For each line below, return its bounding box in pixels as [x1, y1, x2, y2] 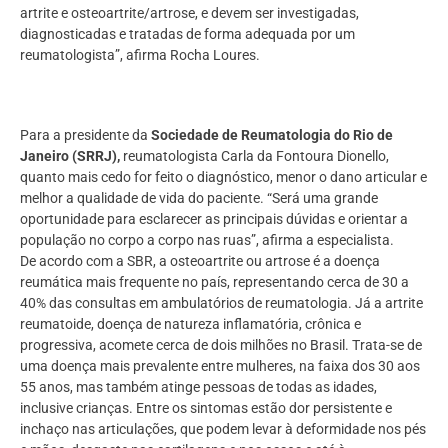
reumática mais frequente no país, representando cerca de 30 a [20, 274, 409, 291]
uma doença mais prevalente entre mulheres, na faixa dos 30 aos [20, 358, 420, 375]
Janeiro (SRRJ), [20, 148, 120, 165]
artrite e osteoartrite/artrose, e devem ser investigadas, [20, 4, 359, 21]
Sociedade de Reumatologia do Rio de [151, 127, 393, 144]
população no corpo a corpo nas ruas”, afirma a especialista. [20, 232, 394, 249]
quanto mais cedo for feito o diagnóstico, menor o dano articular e [20, 169, 427, 186]
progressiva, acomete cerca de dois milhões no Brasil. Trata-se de [20, 337, 422, 354]
